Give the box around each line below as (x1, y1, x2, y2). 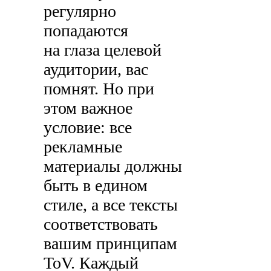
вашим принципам (44, 233, 178, 253)
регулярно (44, 1, 117, 21)
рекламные (44, 137, 123, 156)
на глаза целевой (44, 40, 162, 59)
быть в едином (44, 175, 148, 195)
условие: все (44, 117, 132, 137)
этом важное (44, 98, 133, 117)
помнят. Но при (44, 79, 155, 98)
